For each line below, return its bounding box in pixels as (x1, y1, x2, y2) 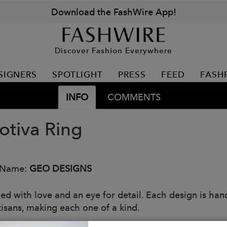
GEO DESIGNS (29, 163, 92, 174)
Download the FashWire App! (51, 6, 176, 18)
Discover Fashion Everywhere (55, 45, 172, 55)
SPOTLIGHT (52, 69, 103, 80)
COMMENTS (107, 91, 161, 103)
